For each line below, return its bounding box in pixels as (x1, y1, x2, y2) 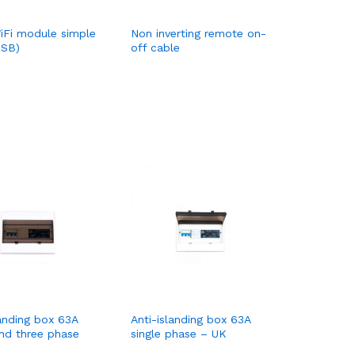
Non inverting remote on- (130, 27, 266, 40)
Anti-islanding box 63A (130, 313, 250, 326)
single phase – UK (130, 327, 227, 341)
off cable (130, 41, 180, 55)
